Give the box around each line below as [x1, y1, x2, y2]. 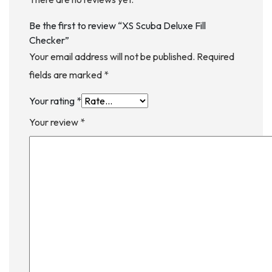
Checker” [29, 34, 69, 47]
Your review [29, 116, 80, 129]
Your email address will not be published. [29, 50, 195, 63]
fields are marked [29, 69, 104, 81]
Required [197, 50, 234, 63]
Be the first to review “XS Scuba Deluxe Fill [29, 19, 206, 32]
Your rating [29, 95, 76, 107]
